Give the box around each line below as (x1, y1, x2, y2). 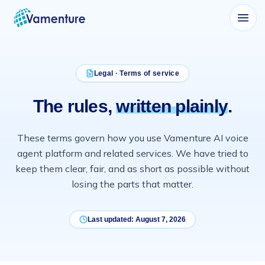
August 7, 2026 (135, 215, 186, 224)
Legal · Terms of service (93, 69, 180, 77)
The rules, (33, 96, 112, 116)
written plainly (116, 96, 228, 116)
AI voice (211, 132, 248, 144)
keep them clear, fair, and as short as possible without (15, 163, 250, 174)
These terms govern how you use (17, 132, 164, 144)
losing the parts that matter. (72, 178, 193, 190)
